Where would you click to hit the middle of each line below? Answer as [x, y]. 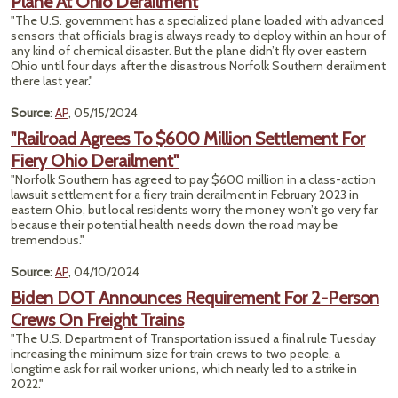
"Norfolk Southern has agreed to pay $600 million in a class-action [193, 179]
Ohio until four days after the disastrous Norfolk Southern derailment [198, 66]
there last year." [52, 81]
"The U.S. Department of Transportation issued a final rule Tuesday [193, 338]
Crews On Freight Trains [97, 320]
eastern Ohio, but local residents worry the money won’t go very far [194, 210]
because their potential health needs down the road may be [174, 225]
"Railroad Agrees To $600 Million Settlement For [188, 139]
